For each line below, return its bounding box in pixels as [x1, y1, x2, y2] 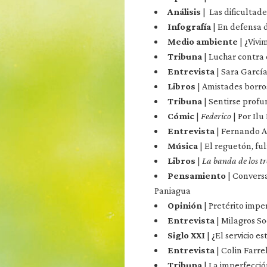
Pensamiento [167, 170, 226, 181]
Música [167, 141, 198, 151]
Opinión [167, 200, 202, 210]
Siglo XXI [167, 230, 205, 240]
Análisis [167, 7, 203, 17]
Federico [201, 111, 233, 121]
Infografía [167, 21, 211, 32]
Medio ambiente [167, 36, 238, 46]
